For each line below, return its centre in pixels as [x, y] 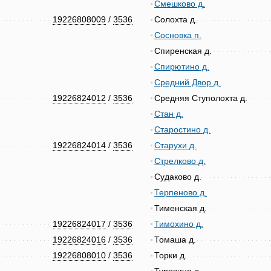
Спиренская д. [183, 51]
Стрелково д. [180, 161]
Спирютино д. [182, 67]
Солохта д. [176, 19]
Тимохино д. [179, 224]
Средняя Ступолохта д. [201, 98]
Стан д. [169, 114]
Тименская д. [181, 208]
